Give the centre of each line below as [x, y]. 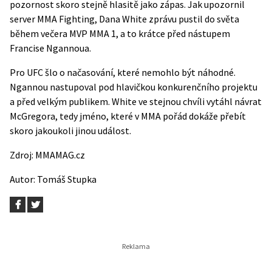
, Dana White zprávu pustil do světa [167, 19]
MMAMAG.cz [60, 155]
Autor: [23, 179]
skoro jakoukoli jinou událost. [70, 131]
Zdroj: [22, 155]
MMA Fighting [66, 19]
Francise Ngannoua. [50, 48]
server [23, 19]
